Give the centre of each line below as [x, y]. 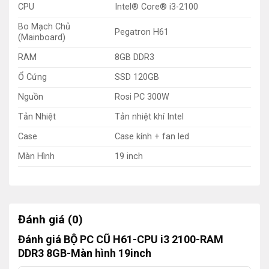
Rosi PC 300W [142, 97]
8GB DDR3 [135, 57]
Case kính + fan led [152, 136]
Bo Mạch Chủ [44, 26]
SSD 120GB [137, 77]
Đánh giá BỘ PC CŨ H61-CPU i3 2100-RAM [121, 240]
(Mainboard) [42, 37]
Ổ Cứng [32, 77]
